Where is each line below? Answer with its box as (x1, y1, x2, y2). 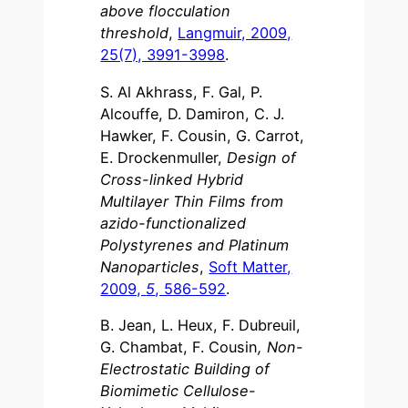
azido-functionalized (100, 213, 247, 232)
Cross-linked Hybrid (100, 169, 244, 189)
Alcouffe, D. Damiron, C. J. (100, 104, 285, 123)
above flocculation (100, 2, 231, 21)
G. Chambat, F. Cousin (100, 337, 259, 356)
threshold (100, 24, 169, 43)
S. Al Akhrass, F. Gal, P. (100, 82, 263, 101)
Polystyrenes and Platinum (100, 235, 290, 254)
